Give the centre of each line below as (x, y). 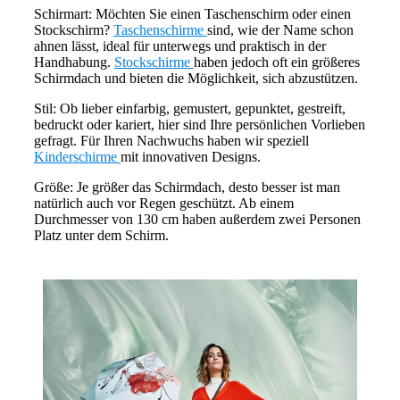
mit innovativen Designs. (191, 157)
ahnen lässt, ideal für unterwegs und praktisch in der (180, 46)
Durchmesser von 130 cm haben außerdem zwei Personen (197, 220)
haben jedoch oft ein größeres (277, 62)
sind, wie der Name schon (280, 30)
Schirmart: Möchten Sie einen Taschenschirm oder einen (192, 14)
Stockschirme (154, 62)
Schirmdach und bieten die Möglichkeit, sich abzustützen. (196, 79)
